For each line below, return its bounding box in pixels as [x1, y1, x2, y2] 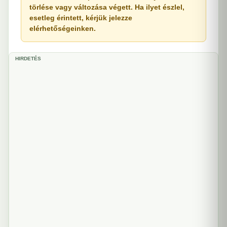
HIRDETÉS [15, 56, 41, 61]
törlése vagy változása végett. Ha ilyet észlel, [29, 3, 184, 11]
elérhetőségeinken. [29, 24, 96, 32]
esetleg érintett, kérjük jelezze [29, 14, 132, 22]
